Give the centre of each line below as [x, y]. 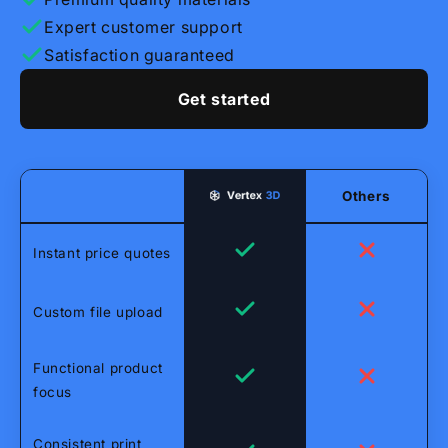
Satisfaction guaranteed [139, 55]
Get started [224, 99]
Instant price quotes [102, 253]
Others [366, 196]
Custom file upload [98, 312]
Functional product [98, 368]
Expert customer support [143, 27]
